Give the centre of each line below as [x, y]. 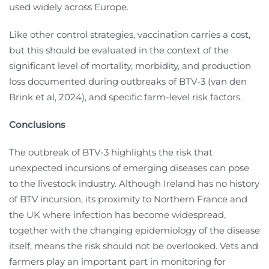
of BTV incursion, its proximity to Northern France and [128, 199]
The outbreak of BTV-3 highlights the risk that [111, 153]
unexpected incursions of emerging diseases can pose [129, 168]
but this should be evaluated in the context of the [119, 50]
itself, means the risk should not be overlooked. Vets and [134, 246]
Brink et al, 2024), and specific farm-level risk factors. [125, 97]
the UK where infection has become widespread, [117, 215]
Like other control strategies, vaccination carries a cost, [130, 35]
